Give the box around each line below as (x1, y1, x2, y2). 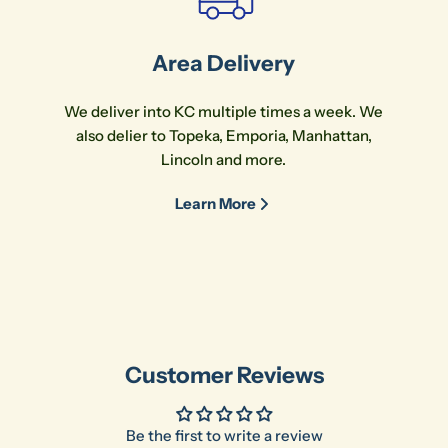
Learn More (175, 194, 257, 213)
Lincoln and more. (161, 150, 287, 169)
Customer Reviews (124, 361, 324, 389)
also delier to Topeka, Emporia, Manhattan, (75, 126, 372, 145)
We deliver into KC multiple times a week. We (64, 102, 384, 121)
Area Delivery (152, 50, 296, 77)
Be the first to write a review (125, 426, 323, 445)
